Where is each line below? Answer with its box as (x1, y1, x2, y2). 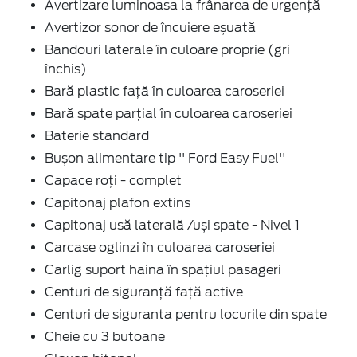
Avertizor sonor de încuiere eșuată (45, 19, 256, 35)
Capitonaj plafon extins (45, 194, 190, 210)
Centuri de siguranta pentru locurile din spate (45, 306, 327, 322)
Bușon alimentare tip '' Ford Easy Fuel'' (45, 150, 285, 166)
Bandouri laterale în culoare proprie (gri (45, 41, 290, 57)
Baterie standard (45, 127, 149, 143)
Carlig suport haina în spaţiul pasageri (45, 261, 281, 277)
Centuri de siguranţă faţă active (45, 284, 243, 300)
